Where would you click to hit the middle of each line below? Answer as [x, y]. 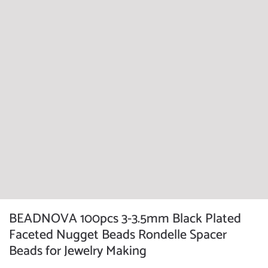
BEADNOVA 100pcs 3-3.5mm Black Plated [125, 219]
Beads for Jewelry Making [78, 251]
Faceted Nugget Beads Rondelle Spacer [118, 235]
